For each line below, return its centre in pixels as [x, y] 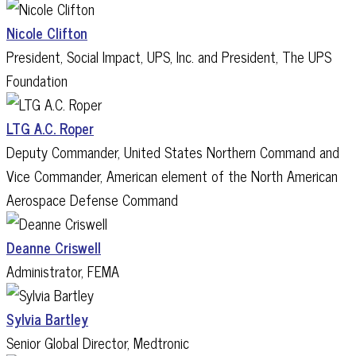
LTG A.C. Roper [50, 128]
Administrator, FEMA [63, 271]
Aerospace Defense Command [92, 199]
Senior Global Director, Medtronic [98, 342]
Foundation [37, 80]
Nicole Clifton [47, 33]
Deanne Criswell [54, 247]
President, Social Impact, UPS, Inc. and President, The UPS [169, 56]
